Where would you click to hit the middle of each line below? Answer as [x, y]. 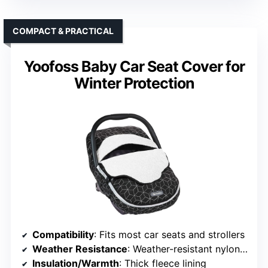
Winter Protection [134, 83]
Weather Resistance [80, 249]
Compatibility [63, 235]
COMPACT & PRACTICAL [63, 31]
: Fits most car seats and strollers [169, 235]
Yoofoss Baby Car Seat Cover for [134, 67]
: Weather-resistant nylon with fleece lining [184, 249]
